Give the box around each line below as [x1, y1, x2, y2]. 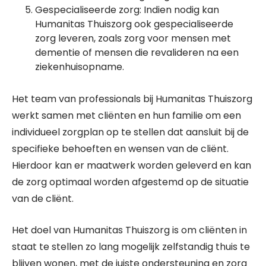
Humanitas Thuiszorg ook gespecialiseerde [35, 17, 233, 31]
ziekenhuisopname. [35, 60, 124, 74]
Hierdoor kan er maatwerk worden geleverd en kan [12, 159, 251, 172]
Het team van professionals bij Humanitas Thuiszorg [12, 92, 252, 106]
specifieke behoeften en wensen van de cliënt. [12, 142, 229, 156]
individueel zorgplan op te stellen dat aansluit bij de [12, 125, 249, 139]
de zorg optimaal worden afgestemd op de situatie [12, 175, 249, 189]
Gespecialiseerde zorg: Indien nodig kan [35, 3, 219, 17]
